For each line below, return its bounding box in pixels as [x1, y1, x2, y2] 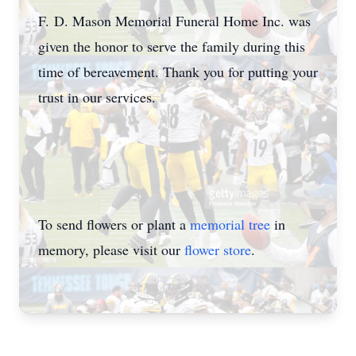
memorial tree [190, 215, 270, 234]
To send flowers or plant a [38, 215, 190, 234]
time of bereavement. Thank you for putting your [38, 62, 318, 81]
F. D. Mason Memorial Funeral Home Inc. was [38, 11, 311, 30]
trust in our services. [38, 87, 161, 106]
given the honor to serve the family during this [38, 37, 305, 56]
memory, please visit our [38, 240, 184, 259]
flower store [184, 240, 251, 259]
